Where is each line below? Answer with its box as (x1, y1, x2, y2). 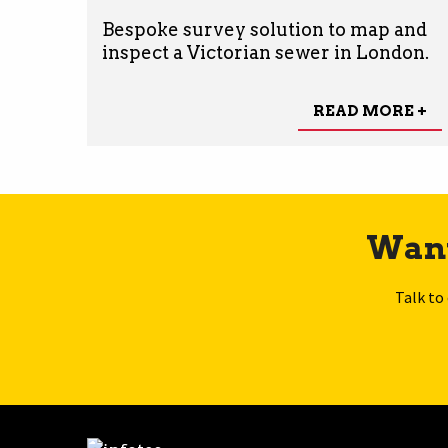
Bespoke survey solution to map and (102, 19, 427, 41)
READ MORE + (312, 101, 427, 120)
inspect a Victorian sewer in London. (102, 42, 429, 64)
